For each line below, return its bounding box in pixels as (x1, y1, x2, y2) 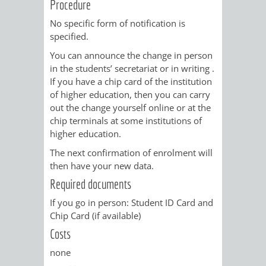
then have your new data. (50, 159, 154, 172)
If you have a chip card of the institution (50, 75, 212, 87)
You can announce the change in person (50, 49, 213, 61)
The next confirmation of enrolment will (50, 146, 213, 159)
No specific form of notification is (50, 17, 185, 29)
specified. (50, 30, 88, 42)
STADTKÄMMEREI (187, 242, 261, 256)
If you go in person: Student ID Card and (50, 196, 213, 208)
